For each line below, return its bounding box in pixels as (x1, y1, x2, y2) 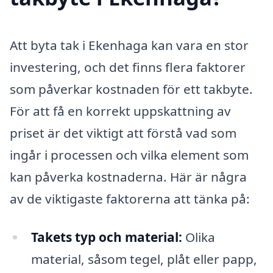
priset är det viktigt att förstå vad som (10, 124, 236, 141)
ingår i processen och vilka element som (10, 146, 249, 163)
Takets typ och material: (30, 229, 182, 246)
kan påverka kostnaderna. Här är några (10, 168, 247, 185)
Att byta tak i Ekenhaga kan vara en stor (10, 36, 249, 54)
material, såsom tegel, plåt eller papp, (30, 250, 257, 268)
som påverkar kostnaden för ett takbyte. (10, 80, 253, 97)
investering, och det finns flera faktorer (10, 58, 246, 76)
